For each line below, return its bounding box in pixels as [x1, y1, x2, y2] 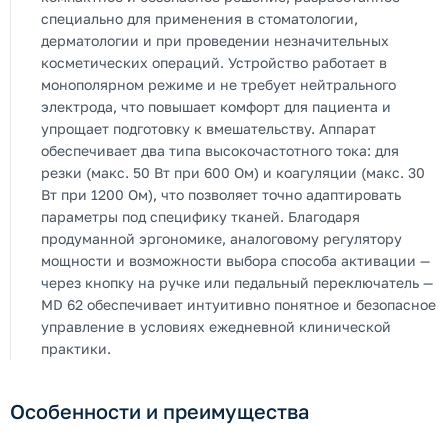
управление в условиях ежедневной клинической [41, 318, 391, 335]
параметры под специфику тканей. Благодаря [41, 208, 360, 225]
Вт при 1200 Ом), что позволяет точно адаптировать [41, 186, 401, 203]
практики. [41, 340, 111, 357]
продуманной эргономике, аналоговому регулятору [41, 230, 402, 247]
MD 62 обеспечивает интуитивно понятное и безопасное [41, 296, 436, 313]
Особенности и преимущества [10, 399, 309, 423]
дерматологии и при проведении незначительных [41, 32, 389, 49]
